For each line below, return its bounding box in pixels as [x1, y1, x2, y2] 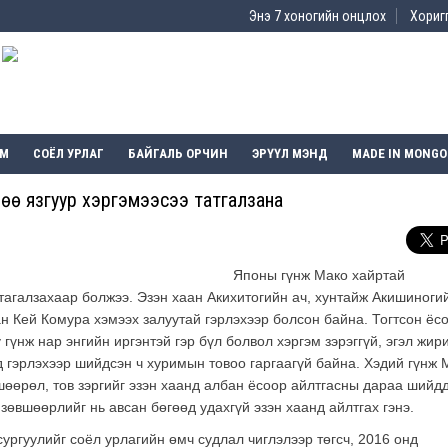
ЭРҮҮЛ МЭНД [252, 146, 328, 162]
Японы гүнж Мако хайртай [233, 267, 405, 284]
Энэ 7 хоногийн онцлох [249, 8, 386, 24]
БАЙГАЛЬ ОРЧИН [128, 146, 228, 162]
